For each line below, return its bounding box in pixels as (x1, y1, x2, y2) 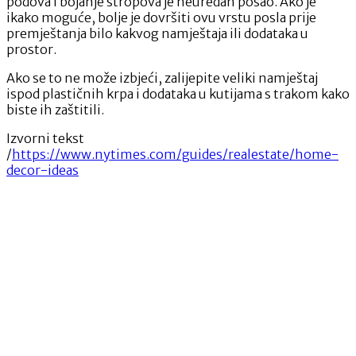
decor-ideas (6, 161, 79, 178)
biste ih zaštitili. (6, 101, 104, 118)
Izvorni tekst (6, 130, 84, 146)
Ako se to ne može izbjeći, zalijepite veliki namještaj (6, 69, 318, 86)
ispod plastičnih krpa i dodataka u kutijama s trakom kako (6, 85, 350, 102)
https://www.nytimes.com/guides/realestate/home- (12, 145, 339, 162)
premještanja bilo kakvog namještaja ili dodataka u (6, 25, 308, 41)
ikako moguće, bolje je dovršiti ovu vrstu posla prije (6, 9, 316, 25)
